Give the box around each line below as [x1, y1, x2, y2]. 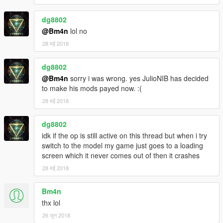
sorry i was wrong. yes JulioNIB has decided [68, 73, 209, 83]
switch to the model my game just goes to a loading [42, 140, 203, 150]
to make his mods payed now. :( [42, 83, 142, 93]
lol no [68, 25, 87, 36]
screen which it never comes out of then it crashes [42, 150, 200, 160]
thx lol [42, 197, 60, 208]
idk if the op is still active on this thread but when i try [42, 130, 207, 140]
